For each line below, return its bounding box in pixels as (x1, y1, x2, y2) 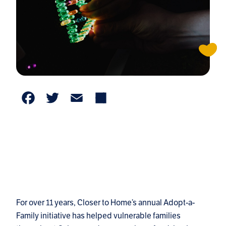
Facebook (38, 95, 127, 121)
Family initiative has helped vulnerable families (16, 210, 181, 221)
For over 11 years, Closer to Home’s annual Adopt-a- (16, 197, 195, 208)
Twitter (63, 95, 122, 121)
